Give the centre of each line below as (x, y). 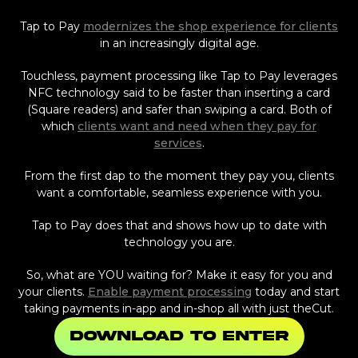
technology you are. (179, 242)
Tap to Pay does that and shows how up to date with (179, 225)
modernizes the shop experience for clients (211, 26)
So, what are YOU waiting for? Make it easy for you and (179, 274)
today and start (296, 291)
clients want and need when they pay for (197, 126)
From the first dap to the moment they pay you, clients (179, 175)
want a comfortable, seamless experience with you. (179, 192)
